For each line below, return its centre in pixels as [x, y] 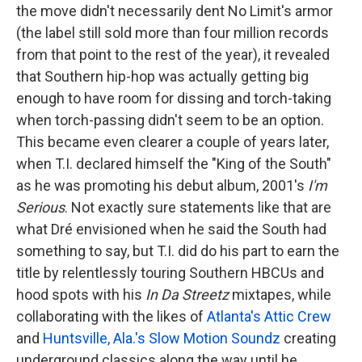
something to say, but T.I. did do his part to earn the [178, 251]
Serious [40, 208]
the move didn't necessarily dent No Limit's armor [175, 11]
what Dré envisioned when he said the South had [171, 229]
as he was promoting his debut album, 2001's [162, 186]
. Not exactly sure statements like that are [198, 208]
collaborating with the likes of [112, 317]
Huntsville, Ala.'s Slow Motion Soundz [162, 339]
